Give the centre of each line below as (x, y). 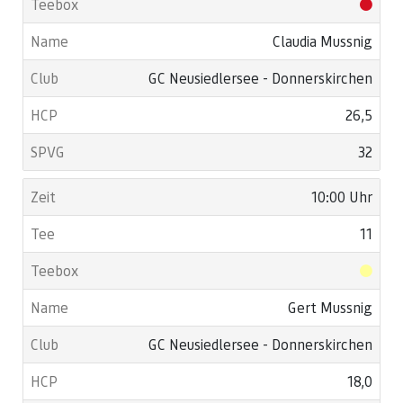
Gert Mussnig (330, 307)
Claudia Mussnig (322, 41)
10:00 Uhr (342, 197)
